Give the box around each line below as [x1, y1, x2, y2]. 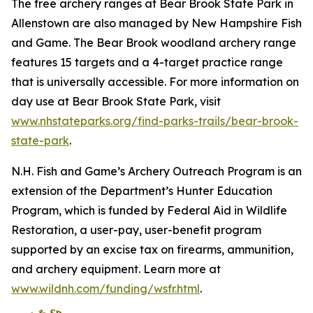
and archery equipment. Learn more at [11, 262, 221, 276]
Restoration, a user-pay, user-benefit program [11, 223, 261, 237]
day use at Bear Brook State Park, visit [11, 94, 221, 108]
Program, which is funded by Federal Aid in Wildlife [11, 203, 287, 217]
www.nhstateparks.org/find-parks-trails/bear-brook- [11, 114, 298, 128]
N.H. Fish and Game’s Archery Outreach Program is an [11, 164, 302, 178]
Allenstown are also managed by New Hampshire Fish [11, 16, 302, 30]
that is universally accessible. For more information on [11, 75, 299, 89]
